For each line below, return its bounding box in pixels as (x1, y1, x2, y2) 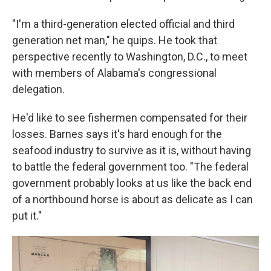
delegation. (12, 82, 65, 96)
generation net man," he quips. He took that (12, 33, 217, 47)
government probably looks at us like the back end (12, 176, 252, 189)
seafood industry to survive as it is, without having (12, 143, 251, 157)
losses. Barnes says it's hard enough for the (12, 127, 222, 140)
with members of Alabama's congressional (12, 66, 217, 79)
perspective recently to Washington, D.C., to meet (12, 50, 247, 63)
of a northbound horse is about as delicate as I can (12, 192, 253, 206)
